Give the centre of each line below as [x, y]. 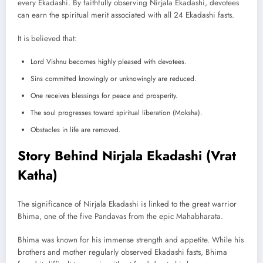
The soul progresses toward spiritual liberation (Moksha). [117, 112]
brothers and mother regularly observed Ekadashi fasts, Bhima [122, 252]
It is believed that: [47, 39]
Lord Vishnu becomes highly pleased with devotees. [109, 61]
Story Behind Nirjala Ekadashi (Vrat [127, 155]
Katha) [38, 175]
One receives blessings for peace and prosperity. [104, 95]
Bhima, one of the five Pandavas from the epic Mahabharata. [120, 217]
